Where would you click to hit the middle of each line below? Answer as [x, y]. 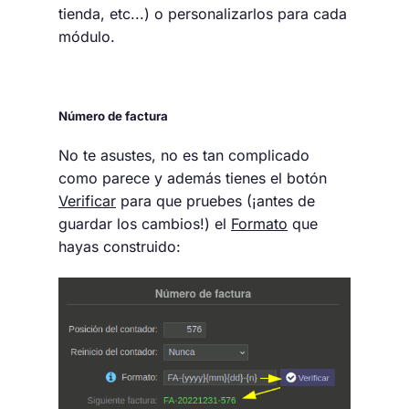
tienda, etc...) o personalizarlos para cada [203, 13]
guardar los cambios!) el [145, 223]
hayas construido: [120, 246]
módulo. [87, 36]
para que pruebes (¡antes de [215, 200]
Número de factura [113, 115]
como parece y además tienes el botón [193, 178]
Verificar [87, 200]
